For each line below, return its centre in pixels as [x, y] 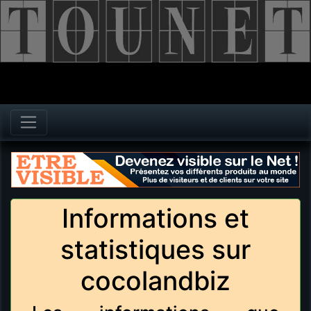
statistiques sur [155, 250]
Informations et [155, 219]
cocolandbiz [155, 281]
